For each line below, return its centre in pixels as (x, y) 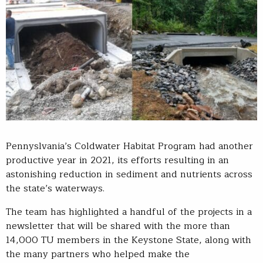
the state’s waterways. (55, 189)
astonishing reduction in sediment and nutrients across (129, 175)
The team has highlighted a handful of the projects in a (129, 212)
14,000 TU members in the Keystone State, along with (129, 240)
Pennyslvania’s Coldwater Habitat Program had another (129, 146)
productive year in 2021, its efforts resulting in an (117, 161)
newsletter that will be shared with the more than (118, 226)
